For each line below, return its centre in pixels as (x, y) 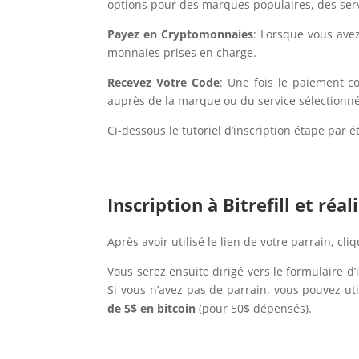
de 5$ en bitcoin (153, 309)
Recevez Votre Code (164, 83)
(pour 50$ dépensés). (256, 309)
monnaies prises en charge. (182, 53)
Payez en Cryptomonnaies (181, 34)
